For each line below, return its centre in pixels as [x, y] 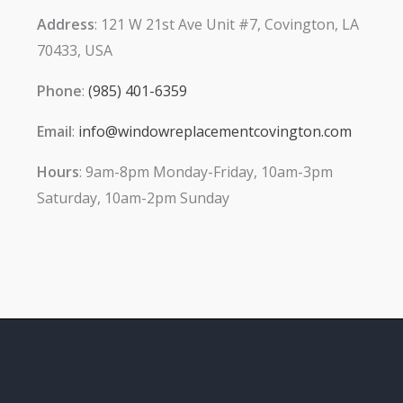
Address [65, 25]
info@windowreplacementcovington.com [215, 132]
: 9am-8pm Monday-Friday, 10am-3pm [206, 172]
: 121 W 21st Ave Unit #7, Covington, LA [226, 25]
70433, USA [74, 51]
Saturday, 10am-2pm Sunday [133, 198]
